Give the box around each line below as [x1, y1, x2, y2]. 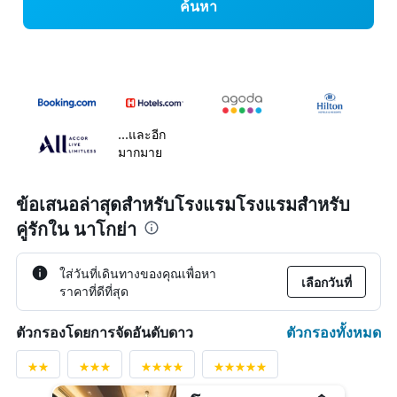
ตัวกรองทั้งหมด [286, 322, 381, 343]
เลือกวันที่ [301, 273, 352, 292]
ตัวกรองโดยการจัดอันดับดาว [16, 323, 193, 342]
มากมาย [118, 144, 162, 160]
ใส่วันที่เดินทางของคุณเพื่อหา [59, 264, 216, 283]
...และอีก [118, 127, 166, 143]
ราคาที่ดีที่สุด [59, 282, 128, 300]
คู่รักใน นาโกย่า [16, 219, 136, 241]
